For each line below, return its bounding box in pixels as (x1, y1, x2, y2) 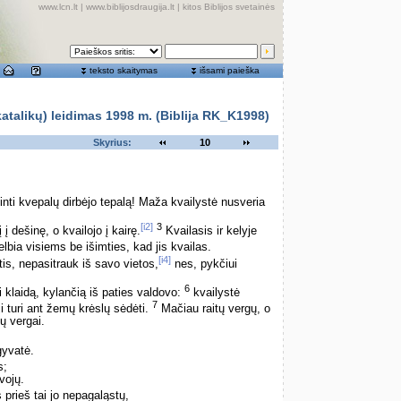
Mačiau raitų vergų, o (158, 303, 270, 316)
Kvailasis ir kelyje (162, 225, 257, 238)
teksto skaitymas (89, 65, 158, 75)
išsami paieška (199, 65, 260, 75)
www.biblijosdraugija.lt (86, 2, 175, 12)
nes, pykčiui (171, 257, 237, 270)
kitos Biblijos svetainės (183, 2, 275, 12)
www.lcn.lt (38, 2, 78, 12)
